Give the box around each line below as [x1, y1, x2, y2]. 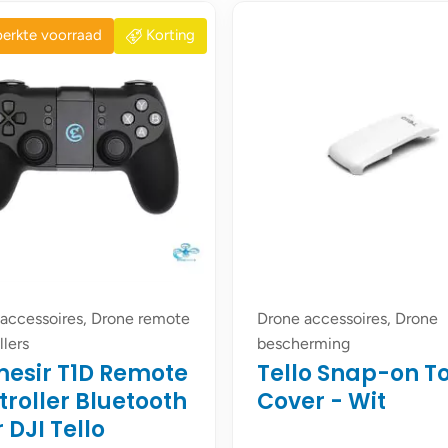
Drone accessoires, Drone [257, 309, 438, 329]
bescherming [257, 334, 350, 354]
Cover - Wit [257, 386, 386, 418]
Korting [146, 26, 195, 45]
